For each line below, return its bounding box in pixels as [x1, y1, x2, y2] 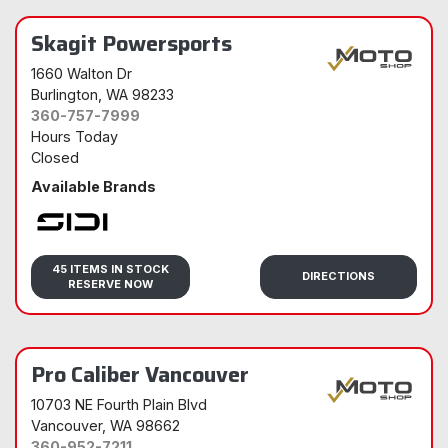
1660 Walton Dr [31, 64, 132, 82]
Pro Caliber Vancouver [31, 357, 249, 392]
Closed [31, 148, 79, 166]
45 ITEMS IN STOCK [52, 261, 169, 276]
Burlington [31, 85, 98, 103]
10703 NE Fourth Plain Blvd [31, 396, 207, 414]
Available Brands [31, 177, 156, 195]
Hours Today [31, 127, 118, 145]
